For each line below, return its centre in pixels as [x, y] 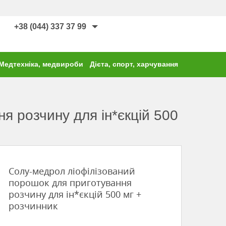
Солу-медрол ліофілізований [72, 171]
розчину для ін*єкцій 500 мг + [75, 194]
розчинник [33, 206]
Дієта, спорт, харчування [134, 64]
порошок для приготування [70, 183]
